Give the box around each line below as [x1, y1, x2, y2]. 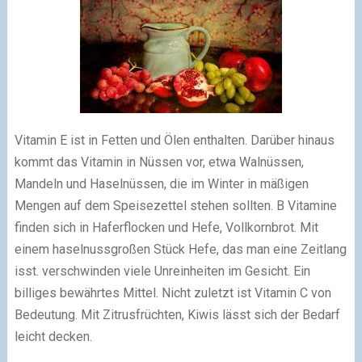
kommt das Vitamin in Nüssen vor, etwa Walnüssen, [14, 154, 304, 170]
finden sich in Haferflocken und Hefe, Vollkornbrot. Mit [14, 219, 318, 235]
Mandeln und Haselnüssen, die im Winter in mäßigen [14, 175, 309, 192]
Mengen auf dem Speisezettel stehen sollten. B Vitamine [14, 197, 337, 213]
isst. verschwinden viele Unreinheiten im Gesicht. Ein [14, 263, 310, 279]
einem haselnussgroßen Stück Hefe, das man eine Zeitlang [14, 241, 347, 257]
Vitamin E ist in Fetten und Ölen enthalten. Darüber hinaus [14, 132, 335, 148]
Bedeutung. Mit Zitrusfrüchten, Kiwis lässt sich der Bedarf [14, 306, 340, 322]
